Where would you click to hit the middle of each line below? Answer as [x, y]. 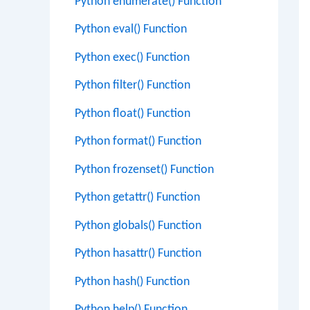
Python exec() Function [132, 57]
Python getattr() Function [137, 198]
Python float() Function [133, 113]
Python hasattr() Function [138, 254]
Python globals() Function [138, 226]
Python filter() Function [133, 85]
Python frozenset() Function [144, 170]
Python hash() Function [132, 282]
